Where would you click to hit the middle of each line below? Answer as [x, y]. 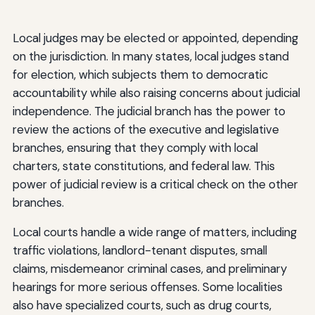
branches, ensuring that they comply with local [135, 148]
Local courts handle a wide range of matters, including [154, 232]
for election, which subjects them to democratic [140, 75]
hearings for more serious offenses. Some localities [147, 287]
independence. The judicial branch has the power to [149, 111]
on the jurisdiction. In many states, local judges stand [150, 57]
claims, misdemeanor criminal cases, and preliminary [149, 269]
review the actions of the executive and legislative [146, 130]
